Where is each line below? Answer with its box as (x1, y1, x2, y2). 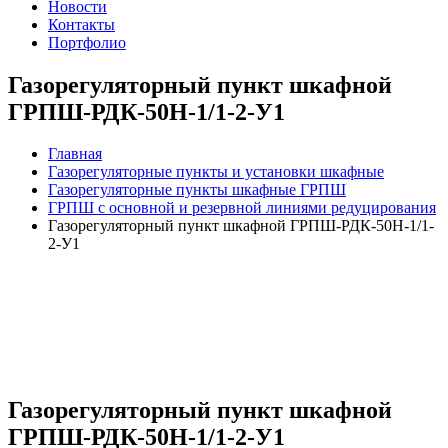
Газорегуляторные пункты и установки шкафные (48, 163, 384, 181)
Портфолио (48, 33, 126, 51)
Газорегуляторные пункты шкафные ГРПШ (48, 181, 346, 199)
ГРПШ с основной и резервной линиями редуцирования (48, 199, 436, 217)
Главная (48, 145, 102, 163)
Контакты (48, 15, 115, 33)
